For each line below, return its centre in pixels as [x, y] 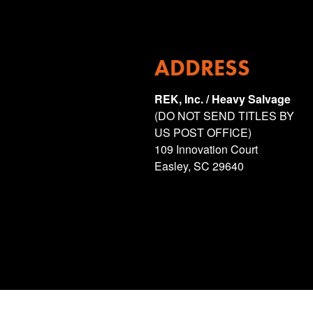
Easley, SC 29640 [199, 166]
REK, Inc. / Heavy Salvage [223, 99]
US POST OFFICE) [203, 132]
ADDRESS [202, 68]
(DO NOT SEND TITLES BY [224, 116]
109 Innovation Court [206, 149]
